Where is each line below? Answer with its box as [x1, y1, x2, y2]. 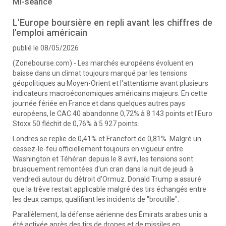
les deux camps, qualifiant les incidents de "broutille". [13, 195, 179, 203]
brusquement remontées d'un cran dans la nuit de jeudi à [13, 165, 193, 173]
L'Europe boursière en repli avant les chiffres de [13, 17, 212, 28]
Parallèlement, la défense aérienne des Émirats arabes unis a [13, 210, 207, 218]
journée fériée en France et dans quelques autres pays [13, 99, 185, 107]
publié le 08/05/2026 [13, 44, 79, 52]
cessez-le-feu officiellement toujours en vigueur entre [13, 145, 183, 153]
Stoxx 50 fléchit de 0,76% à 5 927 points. [13, 120, 139, 128]
